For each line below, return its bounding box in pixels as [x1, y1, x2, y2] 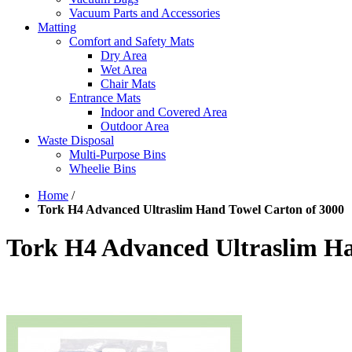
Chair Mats [101, 77, 156, 90]
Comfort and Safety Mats [69, 35, 194, 48]
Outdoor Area [101, 119, 169, 133]
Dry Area [101, 49, 147, 62]
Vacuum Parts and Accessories [69, 6, 220, 20]
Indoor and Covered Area [101, 105, 227, 119]
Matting [38, 20, 76, 34]
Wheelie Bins [69, 162, 136, 175]
